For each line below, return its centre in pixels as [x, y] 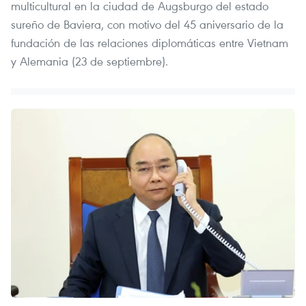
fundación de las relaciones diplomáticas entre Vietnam [150, 42]
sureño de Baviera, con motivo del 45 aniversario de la [147, 24]
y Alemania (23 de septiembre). [89, 61]
